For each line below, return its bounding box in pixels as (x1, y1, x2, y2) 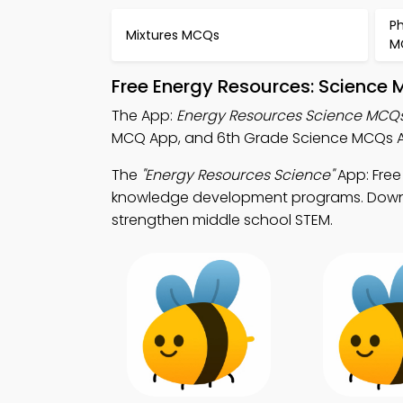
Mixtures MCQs (126, 25, 219, 44)
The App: (112, 105, 176, 126)
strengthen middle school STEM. (112, 210, 333, 230)
